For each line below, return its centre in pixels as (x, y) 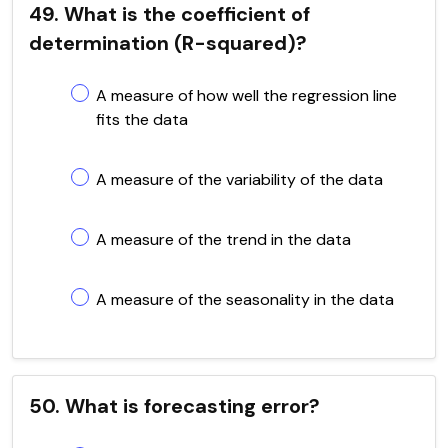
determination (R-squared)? (168, 42)
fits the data (142, 119)
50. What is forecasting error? (174, 405)
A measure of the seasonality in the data (245, 299)
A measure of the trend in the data (223, 239)
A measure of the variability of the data (239, 179)
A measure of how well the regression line (246, 95)
